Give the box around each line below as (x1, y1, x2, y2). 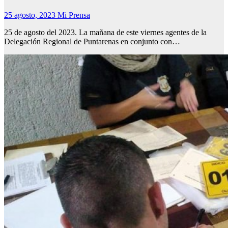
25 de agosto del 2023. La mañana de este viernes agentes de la (4, 28, 207, 37)
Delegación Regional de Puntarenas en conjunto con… (4, 37, 180, 46)
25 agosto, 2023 (4, 11, 58, 20)
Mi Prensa (58, 11, 90, 20)
